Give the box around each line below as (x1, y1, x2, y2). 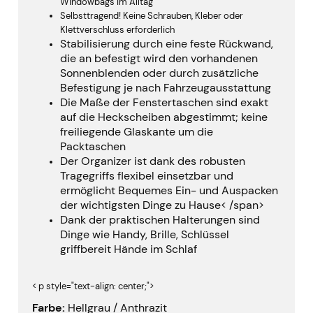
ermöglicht (60, 183, 118, 198)
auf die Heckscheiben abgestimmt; (60, 110, 238, 125)
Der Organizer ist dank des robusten (60, 154, 245, 169)
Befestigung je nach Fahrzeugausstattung (60, 80, 271, 96)
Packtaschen (60, 139, 126, 154)
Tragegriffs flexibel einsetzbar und (60, 168, 233, 184)
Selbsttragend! (60, 10, 121, 22)
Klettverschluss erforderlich (60, 24, 175, 36)
